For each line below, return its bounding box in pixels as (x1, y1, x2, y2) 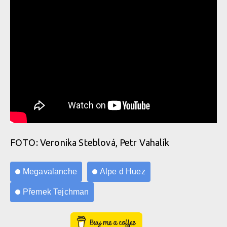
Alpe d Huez (99, 167, 145, 176)
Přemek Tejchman (23, 187, 89, 197)
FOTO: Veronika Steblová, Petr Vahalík (10, 137, 169, 148)
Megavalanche (23, 167, 77, 176)
